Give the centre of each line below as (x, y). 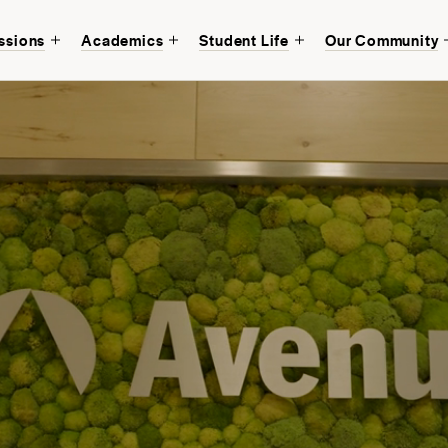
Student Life (244, 39)
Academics (122, 39)
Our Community (381, 39)
